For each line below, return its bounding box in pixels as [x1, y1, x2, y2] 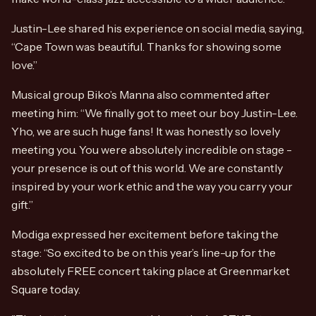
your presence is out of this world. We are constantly [11, 161, 283, 175]
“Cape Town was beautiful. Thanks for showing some [11, 39, 281, 54]
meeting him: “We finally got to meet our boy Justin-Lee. [11, 106, 298, 120]
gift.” [11, 197, 33, 212]
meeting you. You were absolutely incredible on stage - [11, 142, 292, 157]
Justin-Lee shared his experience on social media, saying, [11, 21, 304, 35]
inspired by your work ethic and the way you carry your [11, 179, 293, 193]
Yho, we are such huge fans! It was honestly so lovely [11, 124, 280, 138]
